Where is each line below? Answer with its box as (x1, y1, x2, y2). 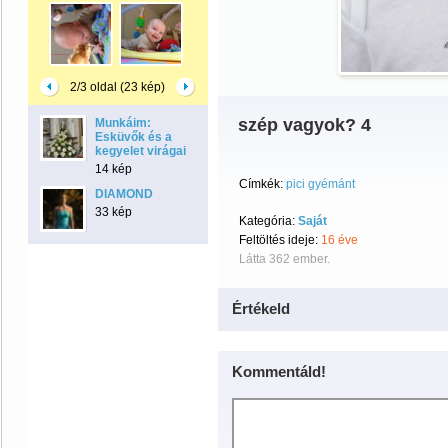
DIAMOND (95, 187, 153, 201)
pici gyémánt (286, 177, 355, 191)
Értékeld (232, 300, 290, 317)
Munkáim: (95, 116, 151, 130)
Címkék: (239, 177, 283, 191)
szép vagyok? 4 (238, 115, 371, 135)
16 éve (321, 233, 358, 247)
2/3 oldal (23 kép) (70, 80, 166, 94)
